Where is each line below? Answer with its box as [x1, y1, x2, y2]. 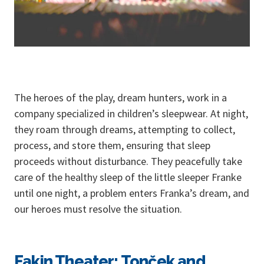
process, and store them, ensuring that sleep [14, 138, 210, 153]
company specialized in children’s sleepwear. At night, [14, 107, 248, 121]
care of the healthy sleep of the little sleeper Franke [14, 170, 242, 184]
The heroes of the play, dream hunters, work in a [14, 91, 227, 105]
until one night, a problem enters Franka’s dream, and [14, 186, 249, 200]
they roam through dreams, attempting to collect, [14, 123, 235, 137]
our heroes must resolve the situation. [14, 202, 182, 216]
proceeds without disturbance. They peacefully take [14, 154, 242, 169]
